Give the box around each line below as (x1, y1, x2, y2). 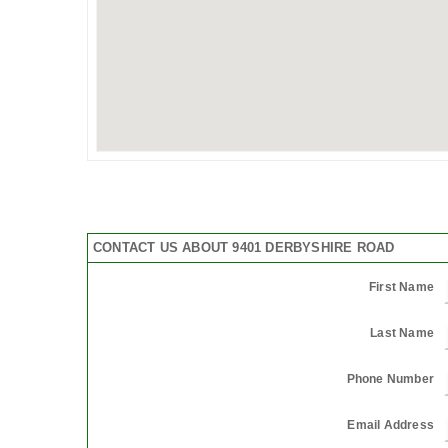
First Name (369, 279, 434, 294)
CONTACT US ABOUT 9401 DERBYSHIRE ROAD (93, 239, 395, 255)
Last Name (370, 325, 434, 340)
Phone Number (346, 371, 434, 386)
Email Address (347, 417, 434, 432)
